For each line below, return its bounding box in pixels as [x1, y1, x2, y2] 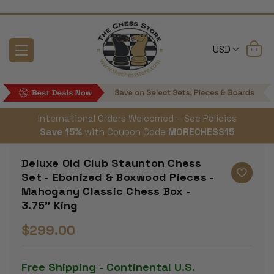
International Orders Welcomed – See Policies [37, 113, 237, 125]
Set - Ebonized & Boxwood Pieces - [21, 170, 215, 185]
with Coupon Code [82, 126, 168, 138]
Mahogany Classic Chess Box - [21, 184, 191, 199]
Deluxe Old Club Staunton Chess [21, 156, 202, 171]
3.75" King [21, 198, 78, 213]
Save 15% [40, 126, 82, 138]
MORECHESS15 [168, 126, 234, 138]
